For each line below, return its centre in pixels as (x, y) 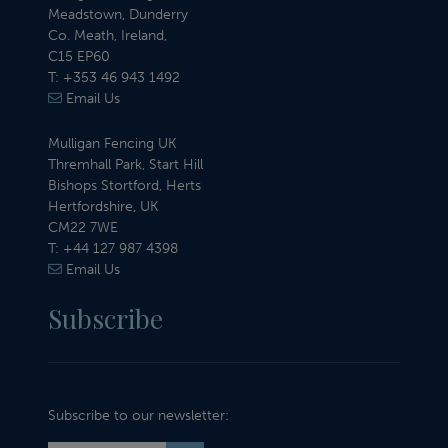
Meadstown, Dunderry (118, 15)
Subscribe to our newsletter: (138, 415)
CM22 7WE (83, 228)
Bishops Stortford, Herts (124, 186)
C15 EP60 (79, 57)
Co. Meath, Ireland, (107, 36)
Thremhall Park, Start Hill (125, 165)
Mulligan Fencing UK (112, 144)
